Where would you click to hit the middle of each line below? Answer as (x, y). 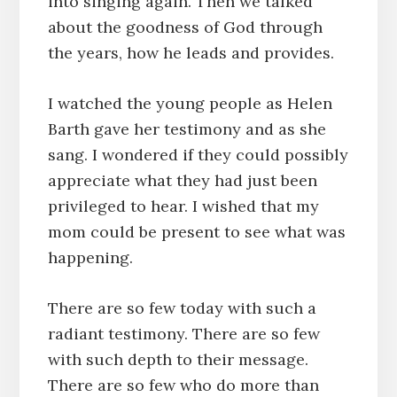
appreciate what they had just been (182, 180)
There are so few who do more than (183, 385)
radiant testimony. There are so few (183, 333)
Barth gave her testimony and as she (187, 128)
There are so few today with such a (182, 307)
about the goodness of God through (185, 27)
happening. (90, 257)
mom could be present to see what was (196, 231)
